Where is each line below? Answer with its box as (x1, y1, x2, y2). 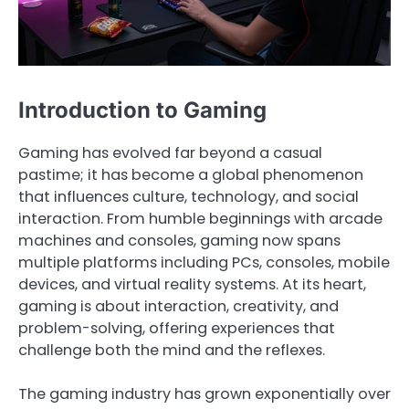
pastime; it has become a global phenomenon (18, 163, 363, 185)
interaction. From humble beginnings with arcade (18, 207, 383, 229)
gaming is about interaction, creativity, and (18, 295, 339, 317)
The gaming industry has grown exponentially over (18, 383, 391, 404)
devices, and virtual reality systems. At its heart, (18, 273, 366, 295)
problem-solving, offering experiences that (18, 317, 335, 339)
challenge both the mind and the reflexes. (18, 339, 325, 361)
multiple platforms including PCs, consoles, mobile (18, 251, 390, 273)
